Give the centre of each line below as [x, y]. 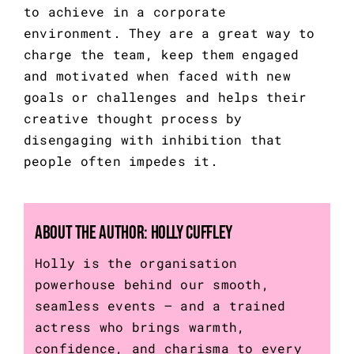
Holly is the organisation [136, 263]
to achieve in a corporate [124, 12]
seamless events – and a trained [160, 306]
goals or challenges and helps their [165, 97]
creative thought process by [133, 119]
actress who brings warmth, [140, 327]
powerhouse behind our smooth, [152, 284]
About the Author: [92, 233]
